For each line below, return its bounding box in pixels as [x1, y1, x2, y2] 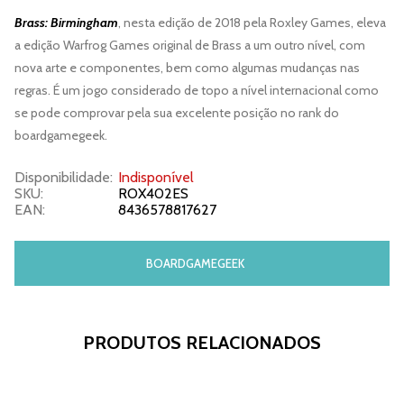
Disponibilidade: [14, 168, 113, 186]
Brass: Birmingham [14, 14, 118, 31]
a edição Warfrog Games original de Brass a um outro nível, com [14, 36, 365, 53]
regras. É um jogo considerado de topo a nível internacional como [14, 81, 379, 98]
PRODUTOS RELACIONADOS [83, 331, 321, 353]
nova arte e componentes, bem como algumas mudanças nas [14, 59, 360, 76]
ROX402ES [118, 184, 188, 202]
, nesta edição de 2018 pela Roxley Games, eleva [118, 14, 386, 31]
